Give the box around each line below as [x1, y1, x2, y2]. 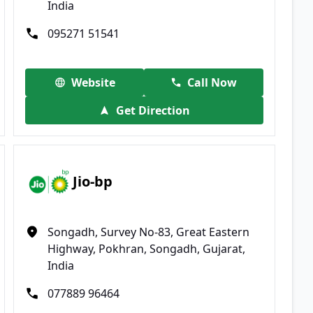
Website [71, 74, 115, 90]
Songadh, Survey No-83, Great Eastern [48, 224, 250, 240]
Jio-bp [73, 172, 113, 191]
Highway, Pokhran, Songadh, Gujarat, [48, 240, 246, 256]
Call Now [187, 74, 238, 90]
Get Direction [115, 102, 190, 118]
